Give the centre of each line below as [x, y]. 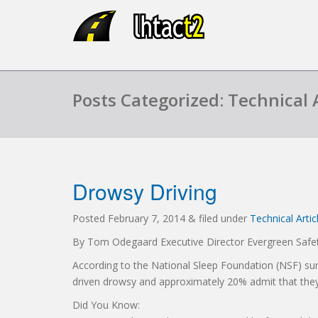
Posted [90, 218]
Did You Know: [106, 305]
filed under [223, 218]
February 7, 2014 [147, 218]
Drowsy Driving [145, 191]
